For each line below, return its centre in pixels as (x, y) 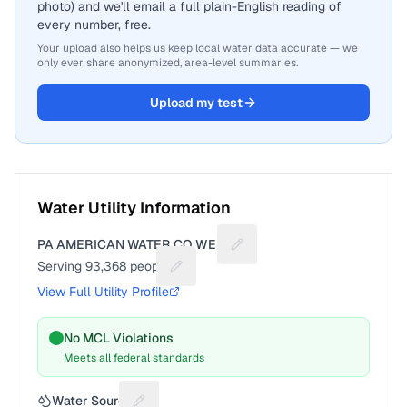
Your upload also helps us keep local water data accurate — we (198, 48)
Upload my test (196, 103)
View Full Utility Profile (103, 292)
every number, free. (94, 25)
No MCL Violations (119, 338)
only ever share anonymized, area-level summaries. (168, 63)
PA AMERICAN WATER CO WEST (134, 244)
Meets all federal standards (134, 358)
